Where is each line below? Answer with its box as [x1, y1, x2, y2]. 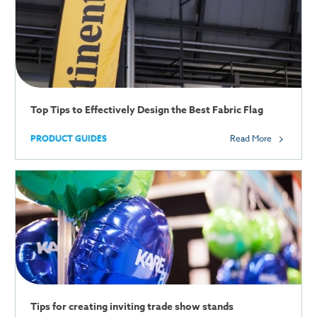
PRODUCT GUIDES [30, 132, 107, 144]
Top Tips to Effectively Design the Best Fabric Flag [30, 102, 263, 117]
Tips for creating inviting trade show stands [30, 299, 234, 315]
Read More [230, 132, 275, 144]
